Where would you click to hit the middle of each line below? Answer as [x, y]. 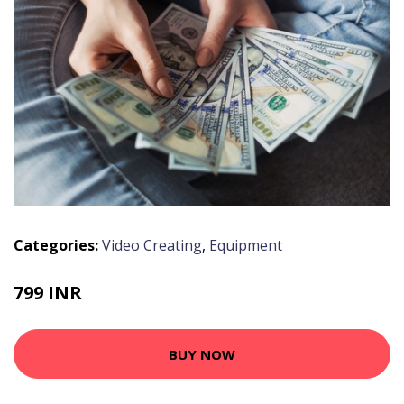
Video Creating [152, 246]
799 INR [48, 293]
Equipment [246, 246]
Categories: [56, 246]
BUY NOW [202, 354]
